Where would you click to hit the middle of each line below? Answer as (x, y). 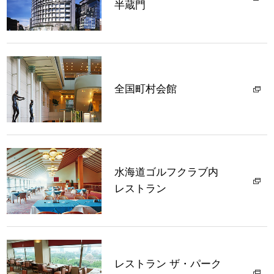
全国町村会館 (146, 89)
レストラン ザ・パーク (168, 264)
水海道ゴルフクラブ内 (167, 172)
